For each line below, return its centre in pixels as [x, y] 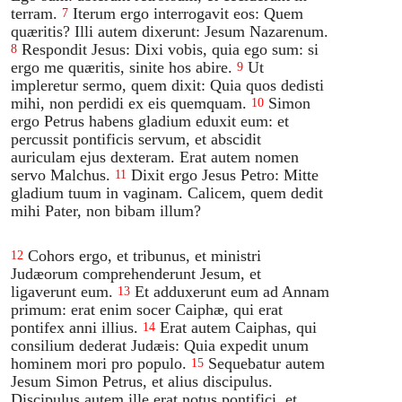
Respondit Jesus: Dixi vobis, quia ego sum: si [170, 49]
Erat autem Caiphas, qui [239, 327]
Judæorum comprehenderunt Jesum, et [136, 273]
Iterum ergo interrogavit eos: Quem [188, 13]
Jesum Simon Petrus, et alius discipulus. [142, 381]
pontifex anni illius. [75, 327]
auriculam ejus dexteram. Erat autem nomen [155, 157]
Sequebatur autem [267, 363]
